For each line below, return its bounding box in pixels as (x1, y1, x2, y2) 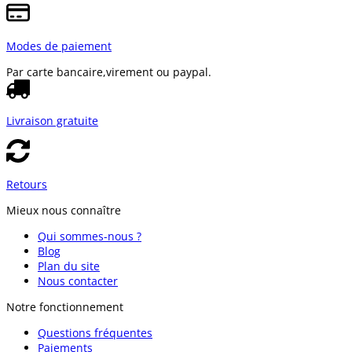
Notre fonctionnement (6, 299, 123, 314)
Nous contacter (38, 273, 118, 288)
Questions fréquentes (38, 324, 152, 340)
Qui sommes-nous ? (38, 228, 141, 244)
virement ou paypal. (106, 64, 211, 79)
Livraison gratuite (6, 112, 98, 128)
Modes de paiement (6, 38, 112, 53)
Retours (6, 176, 47, 192)
